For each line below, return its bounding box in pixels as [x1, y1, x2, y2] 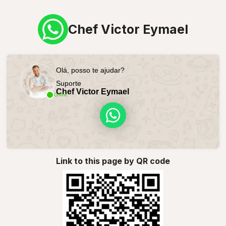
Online [53, 92, 67, 97]
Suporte [55, 79, 81, 87]
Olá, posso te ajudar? [55, 66, 125, 74]
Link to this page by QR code [56, 156, 170, 166]
